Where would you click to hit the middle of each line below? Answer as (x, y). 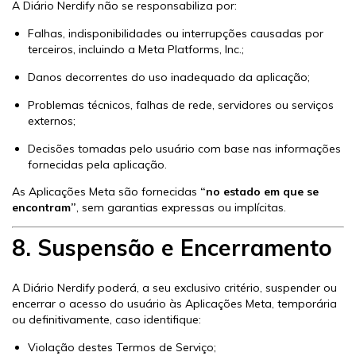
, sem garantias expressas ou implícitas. (181, 207)
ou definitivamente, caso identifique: (106, 320)
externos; (52, 120)
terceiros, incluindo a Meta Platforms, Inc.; (136, 49)
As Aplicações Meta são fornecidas (106, 191)
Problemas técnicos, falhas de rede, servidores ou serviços (181, 104)
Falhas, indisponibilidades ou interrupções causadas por (176, 33)
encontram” (44, 207)
